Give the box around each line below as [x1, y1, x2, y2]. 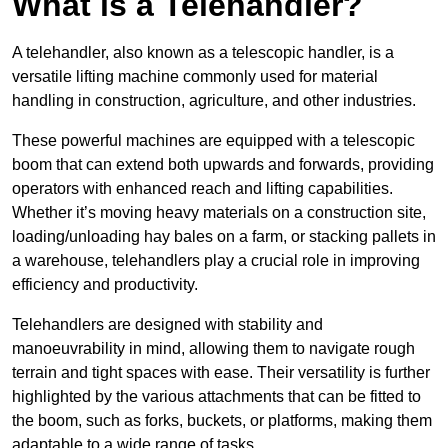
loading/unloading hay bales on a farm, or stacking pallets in [12, 228, 436, 246]
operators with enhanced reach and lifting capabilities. [12, 180, 393, 198]
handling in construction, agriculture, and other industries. [12, 92, 416, 110]
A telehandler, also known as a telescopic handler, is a [12, 44, 394, 62]
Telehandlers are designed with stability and [12, 316, 323, 334]
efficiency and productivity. [12, 276, 198, 294]
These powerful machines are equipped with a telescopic [12, 132, 415, 150]
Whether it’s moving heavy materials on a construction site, [12, 204, 426, 222]
